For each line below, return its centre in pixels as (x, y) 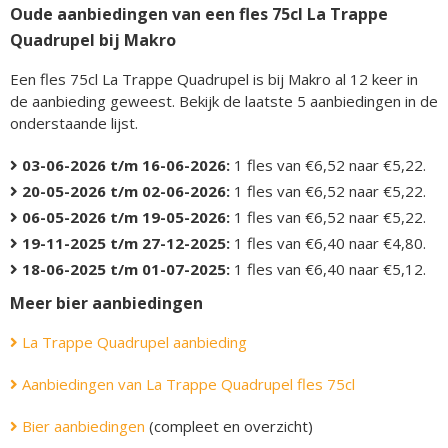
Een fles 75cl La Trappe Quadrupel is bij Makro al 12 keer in (214, 79)
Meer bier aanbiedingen (106, 303)
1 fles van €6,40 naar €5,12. (328, 269)
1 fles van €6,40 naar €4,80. (328, 243)
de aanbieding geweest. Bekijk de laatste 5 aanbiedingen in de (224, 101)
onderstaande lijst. (74, 123)
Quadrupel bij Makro (93, 40)
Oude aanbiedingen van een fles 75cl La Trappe (199, 14)
